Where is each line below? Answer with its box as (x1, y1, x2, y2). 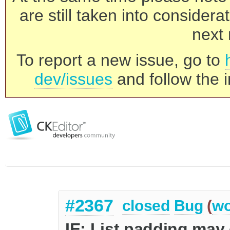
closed (122, 197, 170, 215)
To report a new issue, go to (16, 51, 225, 69)
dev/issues (34, 70, 112, 88)
